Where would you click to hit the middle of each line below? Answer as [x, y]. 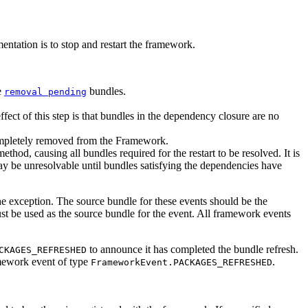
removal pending [45, 92]
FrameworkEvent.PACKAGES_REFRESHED [181, 263]
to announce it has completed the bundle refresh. [192, 250]
